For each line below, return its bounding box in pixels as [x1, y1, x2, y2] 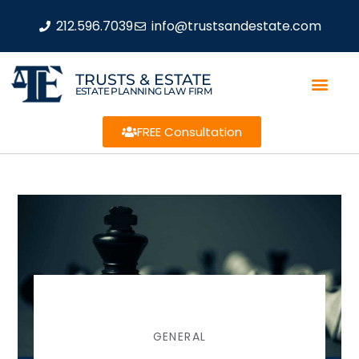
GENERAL [152, 329, 207, 345]
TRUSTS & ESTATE [75, 70, 212, 89]
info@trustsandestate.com [151, 16, 321, 35]
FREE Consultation [136, 123, 242, 140]
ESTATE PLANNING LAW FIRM [75, 84, 212, 97]
